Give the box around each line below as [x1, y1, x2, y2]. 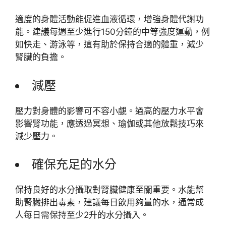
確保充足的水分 [32, 157, 117, 172]
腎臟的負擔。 [15, 52, 67, 62]
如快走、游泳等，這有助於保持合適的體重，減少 [15, 39, 204, 49]
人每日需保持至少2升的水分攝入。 [15, 210, 149, 220]
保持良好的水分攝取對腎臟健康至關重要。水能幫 [15, 185, 204, 195]
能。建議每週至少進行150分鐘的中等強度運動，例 [15, 27, 210, 37]
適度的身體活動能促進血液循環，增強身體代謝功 [15, 14, 204, 24]
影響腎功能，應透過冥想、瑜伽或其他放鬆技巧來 [15, 118, 204, 129]
